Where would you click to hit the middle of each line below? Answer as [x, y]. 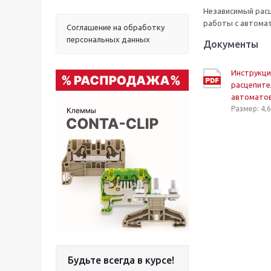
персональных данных [108, 39]
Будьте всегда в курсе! [121, 260]
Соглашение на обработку [116, 27]
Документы [231, 44]
